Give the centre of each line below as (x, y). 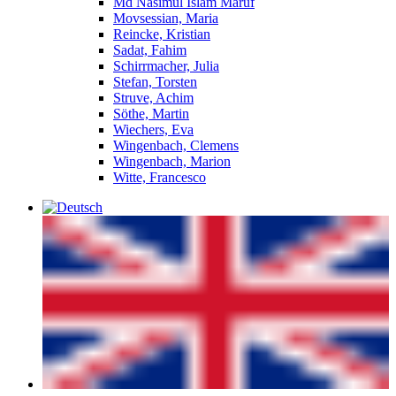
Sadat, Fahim (150, 50)
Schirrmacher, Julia (166, 66)
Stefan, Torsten (155, 82)
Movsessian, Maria (166, 18)
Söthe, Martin (151, 114)
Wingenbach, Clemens (176, 145)
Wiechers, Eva (153, 129)
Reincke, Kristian (162, 34)
